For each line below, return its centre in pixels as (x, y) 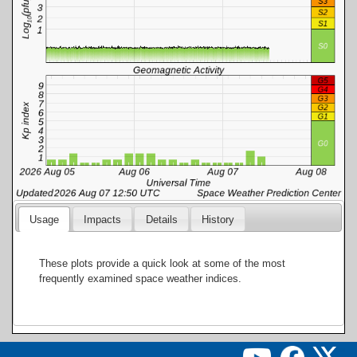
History (218, 219)
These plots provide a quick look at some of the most (163, 264)
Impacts (102, 219)
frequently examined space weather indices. (141, 279)
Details (161, 219)
